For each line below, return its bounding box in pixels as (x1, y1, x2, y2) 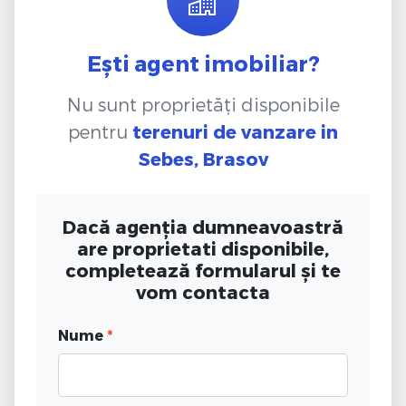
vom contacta (136, 280, 270, 303)
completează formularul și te (65, 258, 341, 281)
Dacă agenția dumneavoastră (63, 215, 343, 237)
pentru (68, 120, 132, 142)
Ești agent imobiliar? (86, 49, 320, 76)
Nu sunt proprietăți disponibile (66, 92, 340, 115)
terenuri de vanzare (132, 120, 316, 142)
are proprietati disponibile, (77, 237, 329, 259)
